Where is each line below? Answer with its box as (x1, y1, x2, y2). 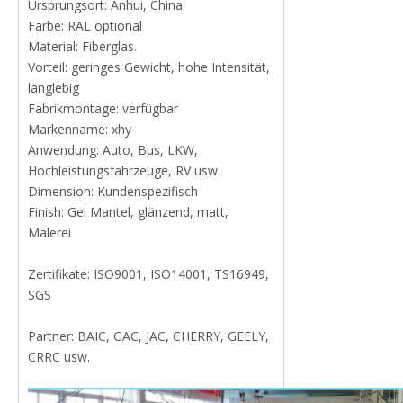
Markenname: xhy (28, 121, 131, 138)
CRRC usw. (28, 348, 90, 365)
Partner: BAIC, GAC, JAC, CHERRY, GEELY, (28, 327, 269, 345)
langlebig (28, 79, 79, 96)
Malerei (28, 224, 71, 241)
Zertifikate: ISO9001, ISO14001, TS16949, (28, 265, 269, 282)
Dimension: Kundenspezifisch (28, 183, 198, 200)
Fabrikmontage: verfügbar (28, 100, 178, 117)
